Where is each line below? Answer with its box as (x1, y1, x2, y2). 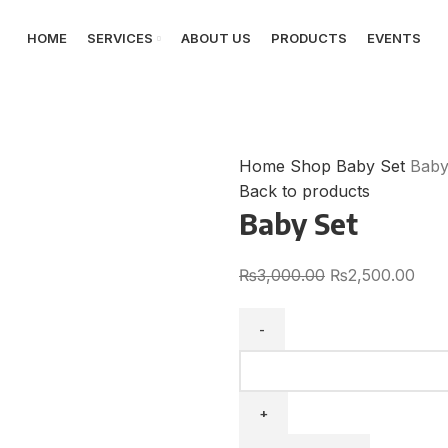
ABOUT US (181, 30, 251, 46)
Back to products (239, 181, 370, 201)
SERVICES (87, 30, 153, 46)
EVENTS (367, 30, 421, 46)
